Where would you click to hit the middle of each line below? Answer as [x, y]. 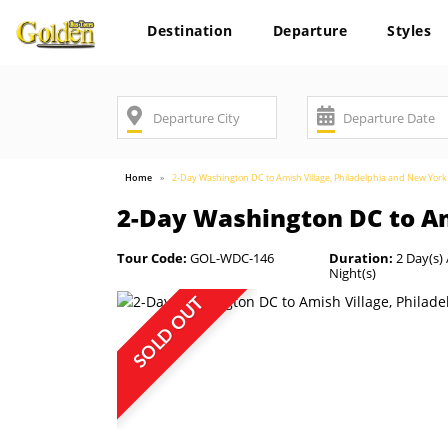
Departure [309, 30]
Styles [409, 30]
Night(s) [352, 273]
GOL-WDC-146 [230, 258]
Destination [190, 30]
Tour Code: [152, 258]
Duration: [360, 258]
